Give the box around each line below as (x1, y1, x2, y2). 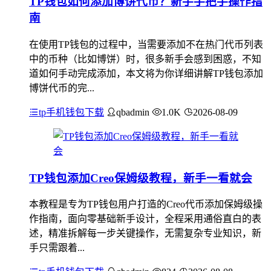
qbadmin (116, 107, 149, 117)
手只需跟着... (29, 243, 85, 253)
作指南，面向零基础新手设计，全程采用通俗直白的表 (29, 214, 261, 224)
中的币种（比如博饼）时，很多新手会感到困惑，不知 (29, 54, 261, 64)
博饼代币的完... (29, 83, 94, 93)
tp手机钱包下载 (39, 107, 104, 117)
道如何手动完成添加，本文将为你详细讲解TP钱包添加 (29, 68, 263, 79)
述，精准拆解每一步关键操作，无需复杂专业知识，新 (29, 228, 261, 239)
